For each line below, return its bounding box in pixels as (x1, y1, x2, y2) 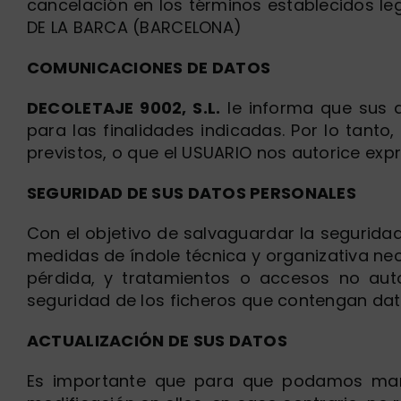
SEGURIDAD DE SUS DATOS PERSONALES (26, 182, 356, 204)
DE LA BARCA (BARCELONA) (26, 16, 243, 38)
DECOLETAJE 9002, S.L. (26, 97, 221, 119)
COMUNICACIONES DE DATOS (26, 56, 271, 79)
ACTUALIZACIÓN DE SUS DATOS (26, 329, 287, 352)
